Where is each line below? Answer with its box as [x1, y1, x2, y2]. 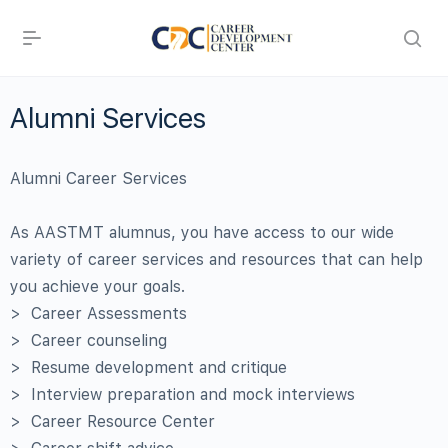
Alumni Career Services [10, 169, 187, 188]
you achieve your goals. [10, 277, 185, 296]
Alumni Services [10, 101, 206, 135]
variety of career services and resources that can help [10, 250, 423, 269]
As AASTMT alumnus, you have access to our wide [10, 223, 394, 242]
